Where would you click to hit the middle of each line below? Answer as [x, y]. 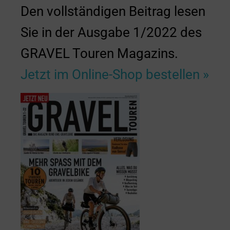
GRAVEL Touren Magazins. [99, 54]
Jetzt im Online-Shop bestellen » [115, 75]
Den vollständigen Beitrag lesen [113, 12]
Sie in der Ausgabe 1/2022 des [111, 33]
